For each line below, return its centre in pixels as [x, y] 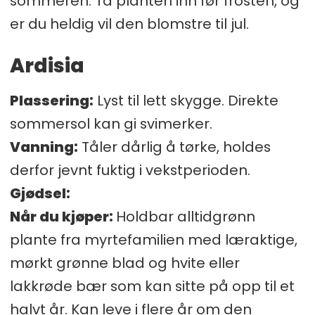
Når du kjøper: [63, 217]
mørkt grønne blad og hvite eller [124, 263]
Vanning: [44, 147]
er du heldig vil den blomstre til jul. [129, 24]
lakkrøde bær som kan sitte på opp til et [152, 287]
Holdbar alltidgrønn [185, 217]
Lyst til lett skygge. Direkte [186, 101]
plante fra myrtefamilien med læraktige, [153, 240]
